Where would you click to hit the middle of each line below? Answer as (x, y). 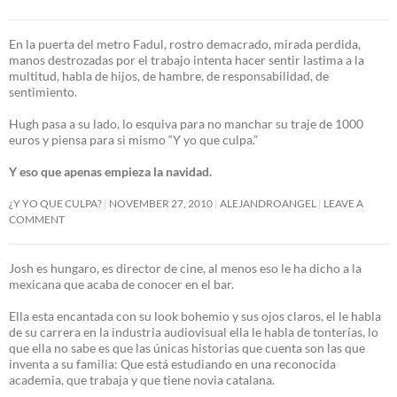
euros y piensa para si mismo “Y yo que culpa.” (133, 139)
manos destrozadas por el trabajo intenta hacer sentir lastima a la (187, 59)
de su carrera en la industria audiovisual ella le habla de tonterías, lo (194, 331)
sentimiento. (43, 91)
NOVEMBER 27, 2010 (161, 203)
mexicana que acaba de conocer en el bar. (121, 284)
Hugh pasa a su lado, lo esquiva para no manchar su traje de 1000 (186, 123)
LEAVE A (343, 203)
